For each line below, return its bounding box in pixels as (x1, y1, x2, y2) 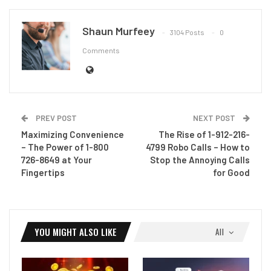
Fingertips (21, 166, 65, 178)
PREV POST (34, 113, 77, 123)
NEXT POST (193, 113, 237, 123)
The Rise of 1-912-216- (158, 128, 250, 140)
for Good (213, 166, 250, 178)
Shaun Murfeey (82, 24, 155, 38)
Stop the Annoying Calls (150, 154, 250, 165)
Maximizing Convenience (21, 128, 124, 140)
